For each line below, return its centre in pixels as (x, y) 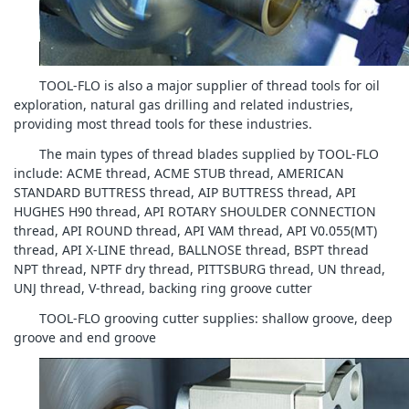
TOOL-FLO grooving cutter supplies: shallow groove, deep (216, 319)
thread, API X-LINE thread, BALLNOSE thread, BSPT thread (191, 250)
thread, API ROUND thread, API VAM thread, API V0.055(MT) (195, 231)
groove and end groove (85, 338)
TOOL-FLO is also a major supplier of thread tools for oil (210, 85)
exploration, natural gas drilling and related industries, (184, 104)
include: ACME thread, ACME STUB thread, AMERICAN (179, 173)
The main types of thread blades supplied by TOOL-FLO (209, 154)
